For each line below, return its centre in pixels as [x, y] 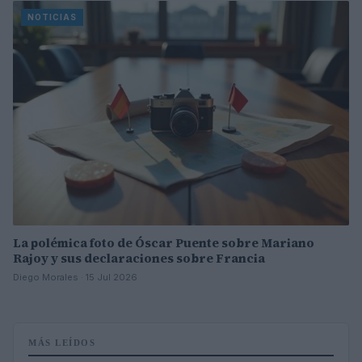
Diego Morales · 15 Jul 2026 [75, 277]
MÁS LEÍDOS [62, 342]
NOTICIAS [52, 17]
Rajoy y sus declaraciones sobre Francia [139, 258]
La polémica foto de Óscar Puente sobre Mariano [164, 242]
